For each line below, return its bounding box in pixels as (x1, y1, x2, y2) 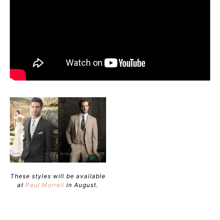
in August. (64, 181, 99, 189)
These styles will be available (10, 172, 106, 180)
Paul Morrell (26, 181, 65, 189)
